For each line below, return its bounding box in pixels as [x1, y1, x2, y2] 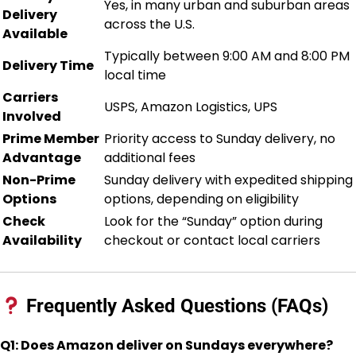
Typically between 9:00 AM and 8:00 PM [104, 47, 350, 66]
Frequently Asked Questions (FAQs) [21, 295, 329, 318]
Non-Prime [2, 171, 75, 190]
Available [2, 25, 68, 44]
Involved [2, 107, 61, 126]
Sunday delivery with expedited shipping [104, 171, 353, 190]
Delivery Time [2, 56, 94, 75]
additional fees [104, 149, 195, 168]
